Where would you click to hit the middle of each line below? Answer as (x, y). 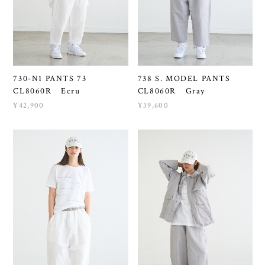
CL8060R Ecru (47, 91)
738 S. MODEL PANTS (189, 78)
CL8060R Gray (172, 91)
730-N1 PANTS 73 (54, 78)
